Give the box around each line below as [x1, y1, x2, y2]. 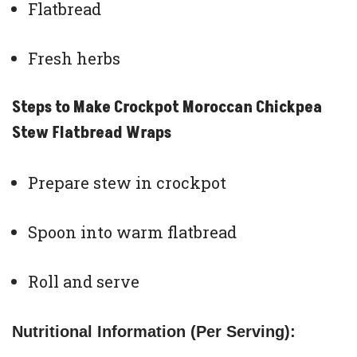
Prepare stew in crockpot [28, 171, 226, 193]
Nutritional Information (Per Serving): [12, 322, 296, 340]
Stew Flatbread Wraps [12, 121, 171, 144]
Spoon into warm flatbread [28, 221, 237, 242]
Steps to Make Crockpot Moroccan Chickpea [12, 96, 322, 119]
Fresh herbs [28, 47, 120, 69]
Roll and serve [28, 270, 139, 292]
